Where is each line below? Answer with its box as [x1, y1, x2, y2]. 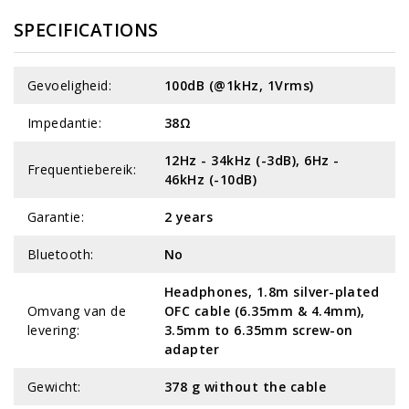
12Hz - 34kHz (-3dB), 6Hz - [164, 151, 340, 169]
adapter [164, 340, 220, 358]
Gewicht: [27, 377, 81, 395]
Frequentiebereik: [27, 160, 137, 178]
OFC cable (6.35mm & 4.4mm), [164, 301, 365, 320]
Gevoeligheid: [27, 76, 112, 94]
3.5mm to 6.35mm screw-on [164, 320, 353, 339]
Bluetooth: [27, 245, 94, 263]
